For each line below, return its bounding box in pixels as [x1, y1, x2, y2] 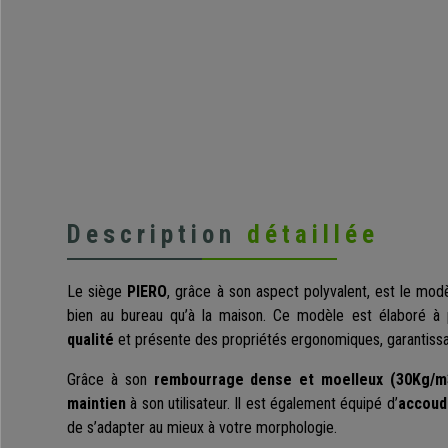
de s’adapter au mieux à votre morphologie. [67, 418, 337, 438]
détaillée [247, 220, 379, 250]
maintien [67, 394, 126, 414]
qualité [67, 330, 114, 350]
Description [67, 220, 247, 250]
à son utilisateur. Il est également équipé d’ [126, 394, 398, 414]
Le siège [67, 282, 128, 302]
